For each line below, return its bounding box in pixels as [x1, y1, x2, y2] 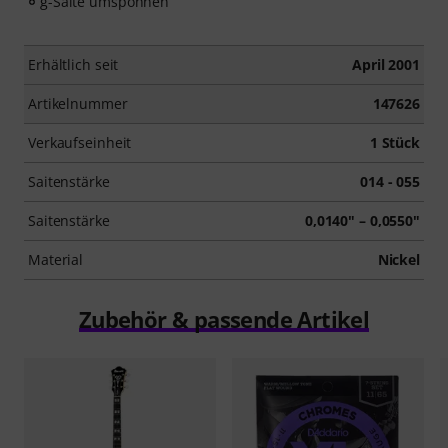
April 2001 [352, 55, 420, 74]
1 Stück [369, 133, 420, 152]
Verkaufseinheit [28, 133, 132, 152]
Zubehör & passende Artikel [78, 304, 370, 334]
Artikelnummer [28, 94, 128, 113]
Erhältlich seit [28, 55, 119, 74]
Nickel [377, 250, 420, 269]
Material [28, 250, 84, 269]
